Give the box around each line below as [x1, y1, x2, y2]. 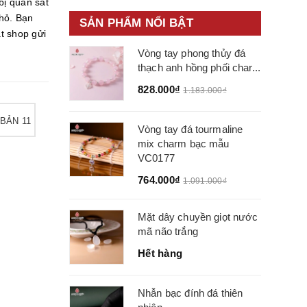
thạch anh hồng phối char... [138, 62, 261, 73]
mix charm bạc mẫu [138, 138, 230, 149]
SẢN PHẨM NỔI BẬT [79, 16, 193, 29]
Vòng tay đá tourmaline [138, 123, 243, 135]
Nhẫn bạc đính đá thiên [138, 287, 243, 299]
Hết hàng [138, 247, 182, 259]
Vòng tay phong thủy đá [138, 47, 246, 59]
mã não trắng [138, 225, 198, 237]
